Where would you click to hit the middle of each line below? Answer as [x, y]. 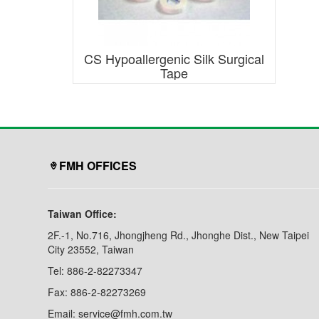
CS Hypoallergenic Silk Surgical [174, 58]
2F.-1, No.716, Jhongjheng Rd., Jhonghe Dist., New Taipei [179, 235]
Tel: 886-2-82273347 [95, 270]
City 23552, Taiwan [91, 249]
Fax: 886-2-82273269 [97, 292]
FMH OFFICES [98, 165]
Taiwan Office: [83, 213]
